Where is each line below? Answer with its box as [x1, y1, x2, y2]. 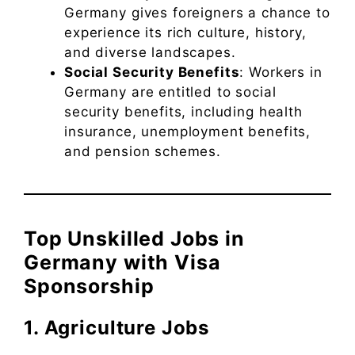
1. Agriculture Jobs [24, 316, 210, 340]
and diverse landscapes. [64, 44, 236, 61]
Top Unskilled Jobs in [24, 227, 245, 251]
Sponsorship [24, 274, 155, 299]
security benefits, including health [64, 104, 303, 120]
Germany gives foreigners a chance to [64, 5, 330, 21]
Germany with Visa [24, 250, 221, 275]
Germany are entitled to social [64, 84, 277, 101]
